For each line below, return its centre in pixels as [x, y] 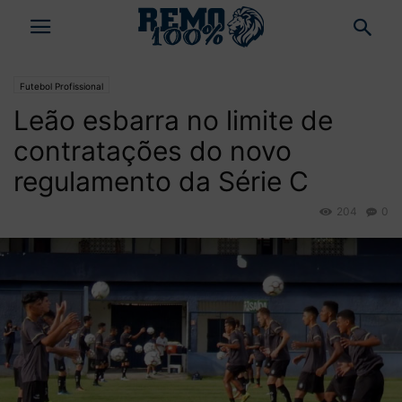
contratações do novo [153, 151]
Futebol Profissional [61, 86]
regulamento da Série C [161, 181]
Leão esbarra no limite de [173, 120]
